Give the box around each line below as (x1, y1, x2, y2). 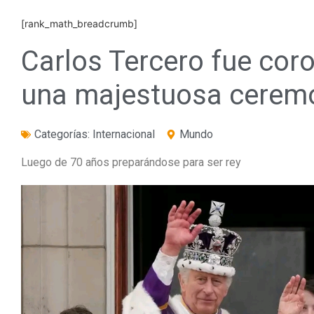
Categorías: (34, 128, 93, 141)
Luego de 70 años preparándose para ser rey (21, 156, 241, 169)
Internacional (93, 128, 155, 141)
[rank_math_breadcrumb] (21, 18, 137, 29)
